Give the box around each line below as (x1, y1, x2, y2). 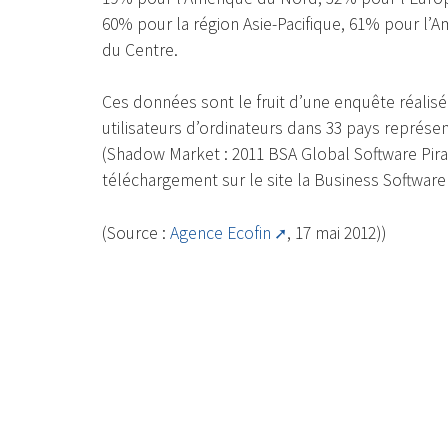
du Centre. (102, 38, 178, 61)
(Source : (102, 221, 170, 244)
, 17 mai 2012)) (287, 221, 386, 244)
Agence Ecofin (170, 221, 271, 244)
